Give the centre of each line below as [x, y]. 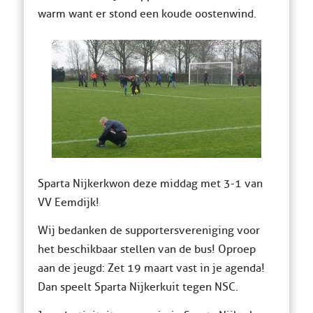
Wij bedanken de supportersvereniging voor [148, 231]
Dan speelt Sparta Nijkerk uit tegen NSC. [138, 287]
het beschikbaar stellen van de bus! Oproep [146, 250]
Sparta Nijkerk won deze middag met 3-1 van [150, 183]
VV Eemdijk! [68, 202]
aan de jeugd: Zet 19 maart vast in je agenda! [151, 269]
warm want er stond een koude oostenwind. [147, 14]
